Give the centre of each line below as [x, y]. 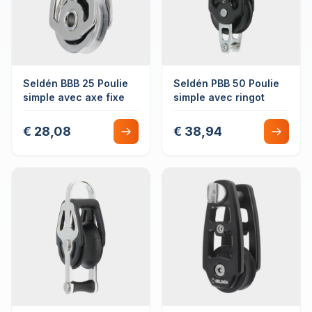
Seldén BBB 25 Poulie [76, 83]
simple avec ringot [219, 97]
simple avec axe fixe [74, 97]
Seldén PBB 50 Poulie [226, 83]
